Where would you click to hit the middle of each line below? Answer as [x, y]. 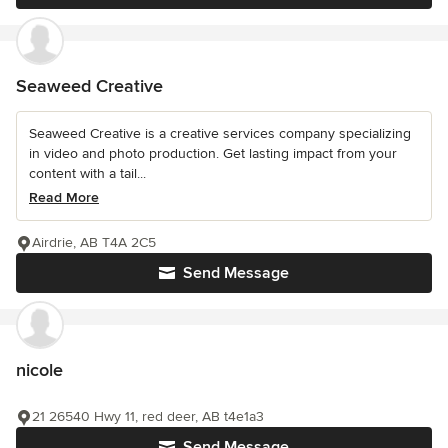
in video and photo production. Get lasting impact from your [213, 154]
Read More [64, 198]
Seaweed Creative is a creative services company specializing [220, 134]
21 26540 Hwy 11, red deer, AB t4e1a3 [148, 417]
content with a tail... [87, 174]
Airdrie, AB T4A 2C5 [94, 243]
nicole [39, 370]
